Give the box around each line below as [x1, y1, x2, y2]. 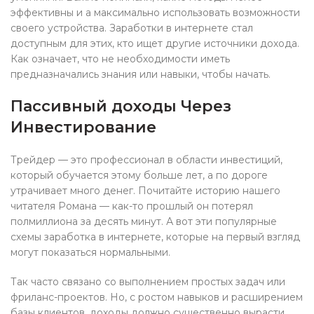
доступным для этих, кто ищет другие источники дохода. [11, 37, 299, 50]
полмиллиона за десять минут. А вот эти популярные [11, 215, 277, 228]
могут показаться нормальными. [11, 246, 170, 259]
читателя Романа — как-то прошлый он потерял [11, 200, 253, 212]
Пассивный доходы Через [11, 97, 231, 116]
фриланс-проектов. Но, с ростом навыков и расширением [11, 291, 303, 303]
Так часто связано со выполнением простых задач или [11, 275, 285, 288]
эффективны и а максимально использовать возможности [11, 6, 300, 19]
